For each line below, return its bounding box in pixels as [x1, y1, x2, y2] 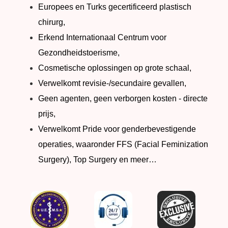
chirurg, [38, 18, 65, 27]
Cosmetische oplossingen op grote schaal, [38, 64, 191, 73]
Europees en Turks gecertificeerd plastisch [38, 3, 191, 12]
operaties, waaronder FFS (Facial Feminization [38, 140, 208, 149]
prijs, [38, 109, 55, 119]
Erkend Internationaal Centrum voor [38, 33, 166, 42]
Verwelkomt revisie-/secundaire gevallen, [38, 79, 186, 88]
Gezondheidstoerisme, [38, 48, 120, 58]
